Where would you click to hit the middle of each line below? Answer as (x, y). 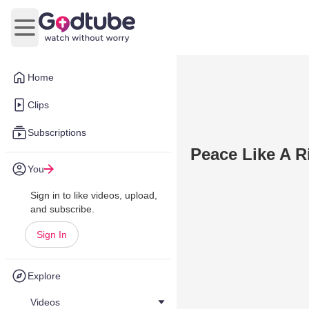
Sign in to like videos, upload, (94, 195)
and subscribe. (62, 209)
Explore (44, 276)
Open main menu (66, 34)
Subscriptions (57, 132)
